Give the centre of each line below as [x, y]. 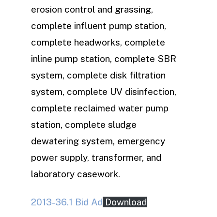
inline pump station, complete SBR [104, 59]
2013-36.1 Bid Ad [67, 202]
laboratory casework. [76, 174]
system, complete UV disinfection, [104, 92]
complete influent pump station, [99, 26]
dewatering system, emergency [98, 141]
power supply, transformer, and [96, 157]
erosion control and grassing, [92, 9]
